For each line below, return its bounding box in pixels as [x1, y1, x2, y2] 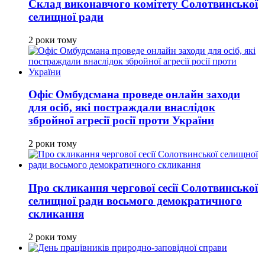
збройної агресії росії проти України [28, 114, 214, 127]
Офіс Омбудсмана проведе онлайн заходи [28, 88, 240, 101]
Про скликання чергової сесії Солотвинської [28, 181, 258, 194]
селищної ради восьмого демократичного [28, 194, 242, 207]
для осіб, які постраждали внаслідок [28, 101, 215, 114]
